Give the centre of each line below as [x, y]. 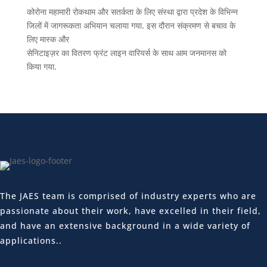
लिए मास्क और [48, 39]
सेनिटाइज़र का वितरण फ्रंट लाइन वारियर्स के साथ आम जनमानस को [126, 53]
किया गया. [41, 66]
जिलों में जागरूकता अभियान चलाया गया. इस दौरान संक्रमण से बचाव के [131, 25]
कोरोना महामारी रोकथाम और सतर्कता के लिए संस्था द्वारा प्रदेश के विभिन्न [132, 12]
